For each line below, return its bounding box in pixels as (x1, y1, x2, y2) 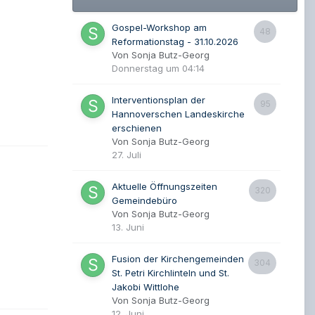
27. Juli (112, 149, 141, 160)
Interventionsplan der (112, 94, 205, 105)
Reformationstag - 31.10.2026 (112, 36, 238, 47)
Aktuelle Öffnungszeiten (112, 181, 217, 192)
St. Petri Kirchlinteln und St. (112, 267, 229, 278)
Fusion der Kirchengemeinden (112, 253, 244, 264)
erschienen (112, 122, 162, 134)
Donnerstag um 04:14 (112, 63, 205, 74)
